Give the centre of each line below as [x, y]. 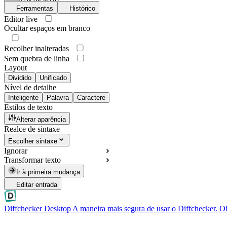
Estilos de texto [28, 107]
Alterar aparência [41, 120]
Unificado [53, 78]
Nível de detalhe [30, 88]
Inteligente [23, 98]
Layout [15, 68]
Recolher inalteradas [36, 49]
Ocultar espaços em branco [47, 28]
